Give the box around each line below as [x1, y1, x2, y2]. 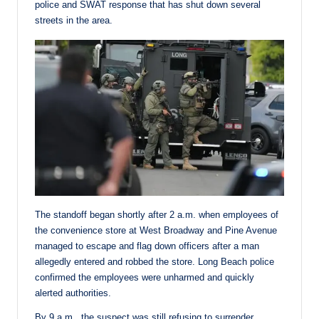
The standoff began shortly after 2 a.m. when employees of [35, 209, 278, 220]
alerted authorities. [35, 287, 111, 298]
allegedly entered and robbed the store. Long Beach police [35, 256, 274, 267]
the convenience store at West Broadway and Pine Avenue [35, 224, 277, 236]
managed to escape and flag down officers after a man [35, 240, 259, 251]
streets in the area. [35, 15, 113, 26]
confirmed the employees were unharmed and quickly [35, 271, 254, 283]
